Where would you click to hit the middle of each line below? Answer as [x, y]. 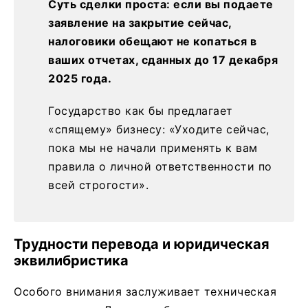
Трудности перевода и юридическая [142, 244]
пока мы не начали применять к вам [153, 148]
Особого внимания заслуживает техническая [145, 292]
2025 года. [80, 79]
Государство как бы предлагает [141, 111]
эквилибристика [71, 261]
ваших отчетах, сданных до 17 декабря [163, 60]
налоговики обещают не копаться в [152, 42]
